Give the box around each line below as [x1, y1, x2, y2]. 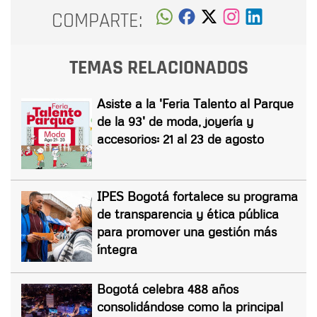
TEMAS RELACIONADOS [69, 55, 248, 81]
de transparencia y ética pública [97, 206, 279, 222]
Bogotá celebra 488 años [97, 281, 238, 297]
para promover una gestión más [97, 224, 277, 240]
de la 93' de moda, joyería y [97, 113, 253, 129]
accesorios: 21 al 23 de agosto [97, 131, 264, 147]
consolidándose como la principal [97, 299, 283, 315]
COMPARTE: [52, 7, 143, 34]
